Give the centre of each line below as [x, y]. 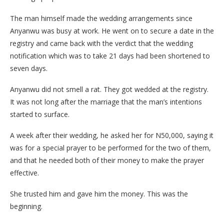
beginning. [26, 206]
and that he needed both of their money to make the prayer [107, 160]
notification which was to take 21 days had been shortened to [110, 55]
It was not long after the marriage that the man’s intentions [106, 101]
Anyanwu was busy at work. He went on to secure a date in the [112, 30]
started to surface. [40, 114]
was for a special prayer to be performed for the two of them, [110, 147]
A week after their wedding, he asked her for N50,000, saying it [112, 135]
